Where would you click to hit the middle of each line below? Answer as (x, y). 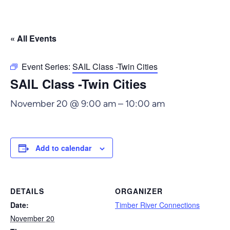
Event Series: (47, 66)
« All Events (33, 38)
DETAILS (27, 191)
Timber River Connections (157, 205)
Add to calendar (63, 148)
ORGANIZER (139, 191)
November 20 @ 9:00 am (63, 104)
